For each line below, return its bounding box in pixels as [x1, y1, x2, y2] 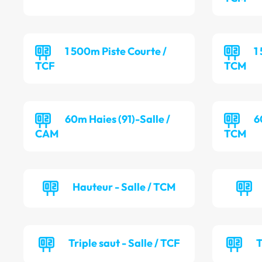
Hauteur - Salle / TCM [73, 180, 176, 194]
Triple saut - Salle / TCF [68, 236, 180, 250]
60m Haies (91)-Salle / [65, 112, 170, 126]
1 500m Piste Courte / [65, 44, 167, 58]
